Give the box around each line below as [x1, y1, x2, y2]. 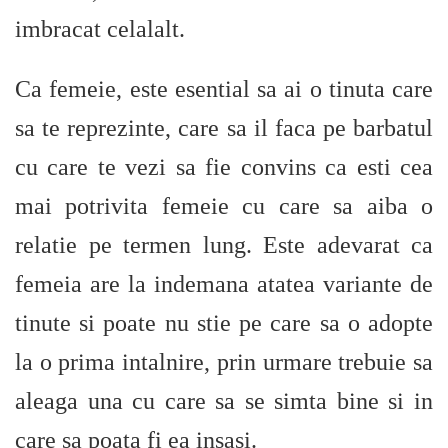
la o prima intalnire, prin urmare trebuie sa [15, 349, 433, 375]
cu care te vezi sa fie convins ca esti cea [15, 154, 433, 180]
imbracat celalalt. [15, 16, 185, 42]
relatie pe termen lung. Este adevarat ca [15, 232, 433, 258]
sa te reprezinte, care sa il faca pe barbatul [15, 115, 433, 141]
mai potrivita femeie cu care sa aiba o [15, 193, 433, 219]
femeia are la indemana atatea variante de [15, 271, 433, 297]
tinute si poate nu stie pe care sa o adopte [15, 310, 433, 336]
